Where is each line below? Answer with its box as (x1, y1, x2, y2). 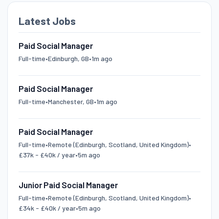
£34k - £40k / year (18, 203, 76, 212)
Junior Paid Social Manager (18, 179, 118, 190)
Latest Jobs (18, 14, 76, 27)
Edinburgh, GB (47, 54, 89, 63)
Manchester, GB (47, 97, 94, 106)
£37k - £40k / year (18, 150, 75, 159)
